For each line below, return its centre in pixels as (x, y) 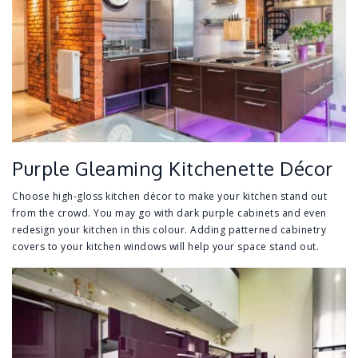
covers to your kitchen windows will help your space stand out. (165, 247)
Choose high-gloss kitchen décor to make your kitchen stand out (169, 197)
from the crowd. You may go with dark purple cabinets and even (169, 213)
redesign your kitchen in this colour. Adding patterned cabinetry (169, 230)
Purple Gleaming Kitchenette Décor (173, 169)
